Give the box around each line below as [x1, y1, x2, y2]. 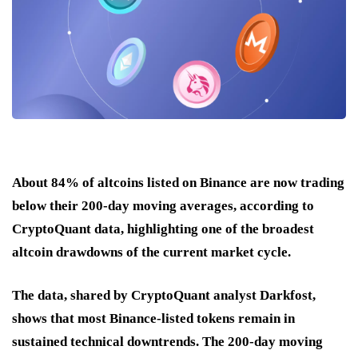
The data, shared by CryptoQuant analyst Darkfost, [12, 287, 316, 303]
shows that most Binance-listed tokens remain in [12, 310, 295, 326]
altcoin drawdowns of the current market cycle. [12, 244, 291, 260]
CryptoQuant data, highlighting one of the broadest [12, 221, 314, 237]
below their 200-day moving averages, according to [12, 197, 314, 213]
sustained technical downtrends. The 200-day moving [12, 333, 323, 349]
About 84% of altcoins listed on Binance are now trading [12, 174, 344, 190]
